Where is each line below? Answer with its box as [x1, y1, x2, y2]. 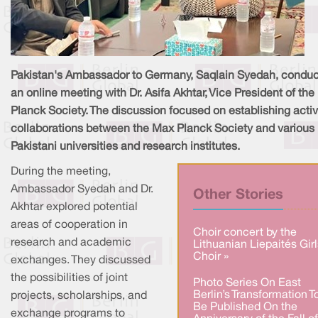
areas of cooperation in [11, 220, 128, 231]
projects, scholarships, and [11, 291, 147, 302]
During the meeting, [11, 167, 111, 177]
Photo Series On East [193, 278, 301, 288]
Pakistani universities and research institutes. [11, 142, 240, 153]
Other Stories [193, 189, 283, 202]
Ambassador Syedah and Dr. [11, 185, 153, 195]
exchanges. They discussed [11, 256, 150, 266]
